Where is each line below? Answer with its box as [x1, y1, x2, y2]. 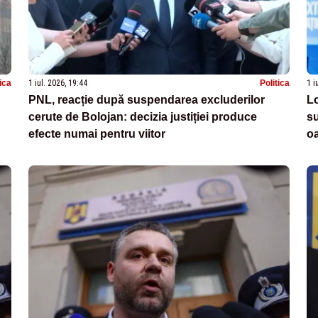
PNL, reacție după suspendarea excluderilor [28, 94, 265, 106]
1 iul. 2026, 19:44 [28, 78, 87, 89]
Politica [260, 78, 290, 89]
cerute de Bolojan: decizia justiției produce [28, 111, 257, 124]
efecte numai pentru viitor [28, 128, 165, 141]
